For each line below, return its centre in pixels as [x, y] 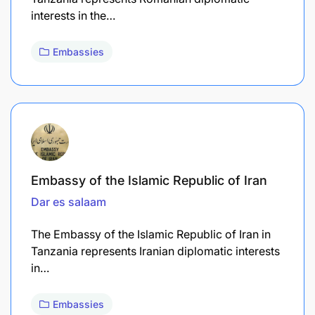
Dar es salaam [69, 201]
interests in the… [73, 15]
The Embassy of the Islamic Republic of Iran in [151, 234]
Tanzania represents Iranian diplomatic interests [155, 251]
